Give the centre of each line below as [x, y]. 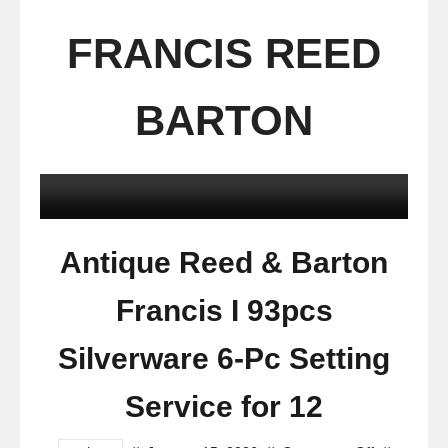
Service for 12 [224, 406]
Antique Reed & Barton [224, 262]
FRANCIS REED [224, 53]
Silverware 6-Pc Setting [224, 358]
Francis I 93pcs [224, 310]
